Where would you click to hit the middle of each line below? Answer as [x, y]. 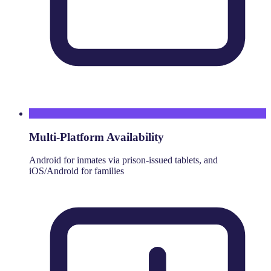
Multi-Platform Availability [96, 137]
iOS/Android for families [77, 171]
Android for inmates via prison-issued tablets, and [123, 160]
